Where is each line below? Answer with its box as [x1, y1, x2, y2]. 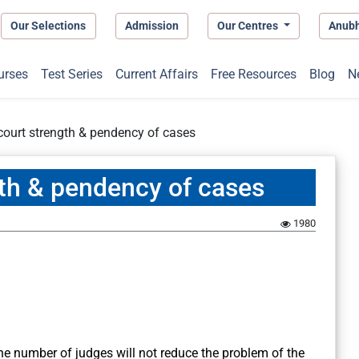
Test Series [40, 67, 103, 83]
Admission [124, 18, 179, 32]
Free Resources [210, 67, 296, 83]
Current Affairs [115, 67, 198, 83]
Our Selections [10, 18, 87, 32]
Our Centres [217, 18, 281, 32]
